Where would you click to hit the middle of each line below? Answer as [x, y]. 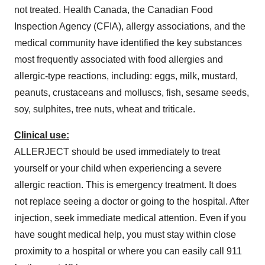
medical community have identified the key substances [128, 43]
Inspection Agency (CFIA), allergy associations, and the [130, 26]
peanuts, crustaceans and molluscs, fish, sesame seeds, [132, 92]
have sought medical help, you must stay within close [125, 234]
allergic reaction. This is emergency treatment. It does [125, 185]
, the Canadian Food [170, 9]
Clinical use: [42, 135]
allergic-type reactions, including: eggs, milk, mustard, [126, 76]
